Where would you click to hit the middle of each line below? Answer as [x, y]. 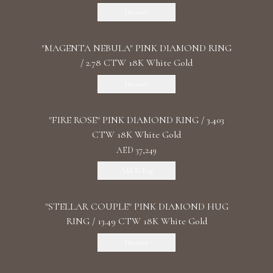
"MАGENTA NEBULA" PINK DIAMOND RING [136, 48]
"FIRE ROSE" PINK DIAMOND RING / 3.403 [136, 120]
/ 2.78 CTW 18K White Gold [136, 63]
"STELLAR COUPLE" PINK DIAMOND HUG [136, 207]
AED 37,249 [136, 150]
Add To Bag [136, 171]
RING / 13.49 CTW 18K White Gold [136, 221]
